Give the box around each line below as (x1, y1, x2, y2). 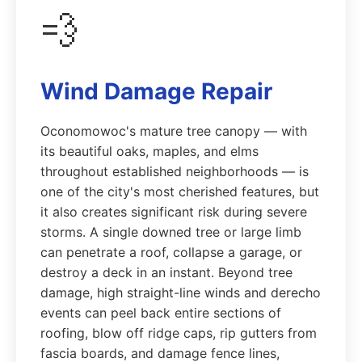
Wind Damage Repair (40, 78, 272, 105)
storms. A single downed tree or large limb (40, 224, 301, 240)
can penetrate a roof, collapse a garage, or (40, 244, 302, 260)
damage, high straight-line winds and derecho (40, 284, 321, 301)
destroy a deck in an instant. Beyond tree (40, 264, 293, 280)
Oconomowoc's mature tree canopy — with (40, 123, 307, 139)
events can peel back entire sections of (40, 305, 281, 321)
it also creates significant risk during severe (40, 204, 307, 220)
